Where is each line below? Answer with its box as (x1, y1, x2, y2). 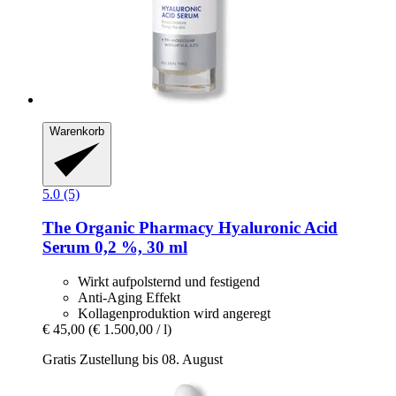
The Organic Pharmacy (42, 218, 214, 238)
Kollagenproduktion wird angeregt (78, 306, 270, 322)
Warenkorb (49, 125, 104, 139)
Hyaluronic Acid (214, 218, 338, 238)
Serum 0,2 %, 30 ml (42, 238, 187, 257)
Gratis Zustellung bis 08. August (42, 352, 223, 368)
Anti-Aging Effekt (78, 290, 180, 306)
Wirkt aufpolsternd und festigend (78, 274, 260, 290)
